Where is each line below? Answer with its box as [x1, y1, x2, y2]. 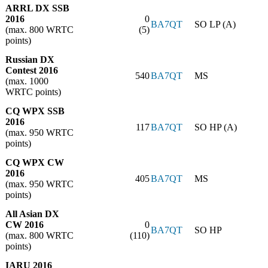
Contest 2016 [5, 65, 58, 76]
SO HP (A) [194, 122, 237, 133]
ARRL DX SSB [5, 3, 69, 14]
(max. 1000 [5, 76, 48, 87]
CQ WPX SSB [5, 106, 65, 117]
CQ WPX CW [5, 157, 64, 168]
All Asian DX [5, 209, 59, 220]
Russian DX [5, 54, 54, 65]
